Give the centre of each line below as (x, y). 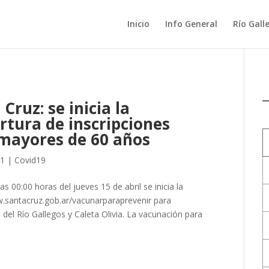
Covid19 (30, 160)
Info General (191, 24)
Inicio (138, 24)
